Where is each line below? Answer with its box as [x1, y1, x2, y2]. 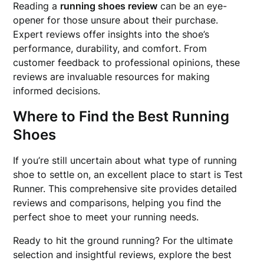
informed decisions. [13, 85, 101, 97]
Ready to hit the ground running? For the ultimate [13, 235, 233, 246]
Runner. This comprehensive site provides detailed [13, 183, 237, 194]
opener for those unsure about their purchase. [13, 14, 219, 26]
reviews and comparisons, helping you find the [13, 197, 222, 209]
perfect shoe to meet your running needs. [13, 211, 199, 223]
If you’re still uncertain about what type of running [13, 154, 237, 166]
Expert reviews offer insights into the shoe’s [13, 28, 210, 40]
